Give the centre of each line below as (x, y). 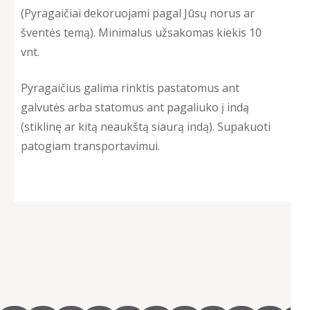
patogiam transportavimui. (90, 146)
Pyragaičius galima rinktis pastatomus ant (130, 88)
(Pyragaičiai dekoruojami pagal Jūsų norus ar (138, 13)
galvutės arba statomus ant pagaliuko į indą (135, 108)
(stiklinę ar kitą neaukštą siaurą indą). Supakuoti (146, 127)
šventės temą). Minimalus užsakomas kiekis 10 (141, 33)
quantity (42, 298)
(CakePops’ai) (55, 240)
